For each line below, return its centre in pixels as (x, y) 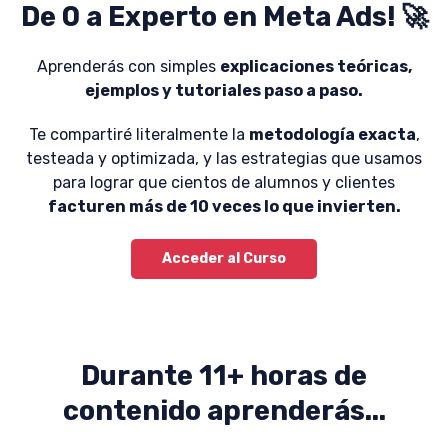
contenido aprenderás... (224, 411)
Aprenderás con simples (128, 67)
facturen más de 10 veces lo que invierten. (224, 207)
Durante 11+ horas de (224, 376)
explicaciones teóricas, (315, 67)
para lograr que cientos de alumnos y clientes (224, 183)
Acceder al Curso (224, 259)
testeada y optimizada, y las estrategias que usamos (224, 159)
